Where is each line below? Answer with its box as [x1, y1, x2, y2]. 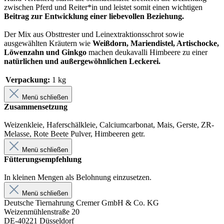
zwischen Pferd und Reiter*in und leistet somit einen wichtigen [4, 2, 202, 11]
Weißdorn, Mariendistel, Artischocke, [92, 38, 219, 47]
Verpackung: [5, 75, 50, 84]
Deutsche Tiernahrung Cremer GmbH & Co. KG [4, 198, 159, 207]
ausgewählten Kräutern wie [4, 38, 92, 47]
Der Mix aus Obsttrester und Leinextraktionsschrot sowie [4, 29, 184, 38]
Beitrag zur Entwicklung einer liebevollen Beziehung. [4, 11, 184, 20]
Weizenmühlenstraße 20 [4, 207, 79, 216]
